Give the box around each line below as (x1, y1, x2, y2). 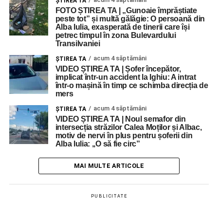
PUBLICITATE (91, 194, 127, 199)
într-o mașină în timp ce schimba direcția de (55, 81, 208, 90)
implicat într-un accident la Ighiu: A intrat (55, 73, 196, 81)
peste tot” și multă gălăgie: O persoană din (55, 15, 205, 23)
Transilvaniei (55, 39, 100, 48)
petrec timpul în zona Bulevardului (55, 31, 176, 39)
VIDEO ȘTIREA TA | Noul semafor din (55, 115, 186, 123)
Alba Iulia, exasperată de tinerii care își (55, 23, 190, 31)
